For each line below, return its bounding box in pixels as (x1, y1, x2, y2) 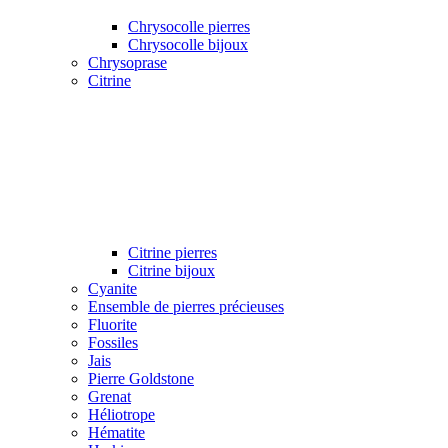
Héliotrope (88, 405, 155, 423)
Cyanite (88, 279, 137, 297)
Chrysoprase (88, 53, 167, 71)
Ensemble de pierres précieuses (88, 297, 284, 315)
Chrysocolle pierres (128, 17, 250, 35)
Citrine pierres (128, 243, 217, 261)
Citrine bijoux (128, 261, 215, 279)
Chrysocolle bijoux (128, 35, 248, 53)
